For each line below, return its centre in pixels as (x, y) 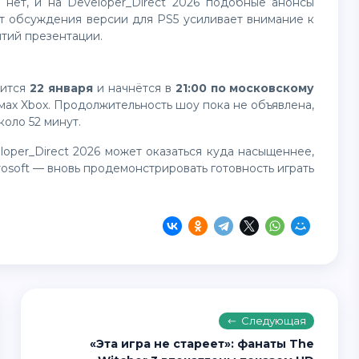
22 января (62, 88)
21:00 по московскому (245, 88)
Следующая (274, 321)
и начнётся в (134, 88)
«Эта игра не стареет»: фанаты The (202, 344)
